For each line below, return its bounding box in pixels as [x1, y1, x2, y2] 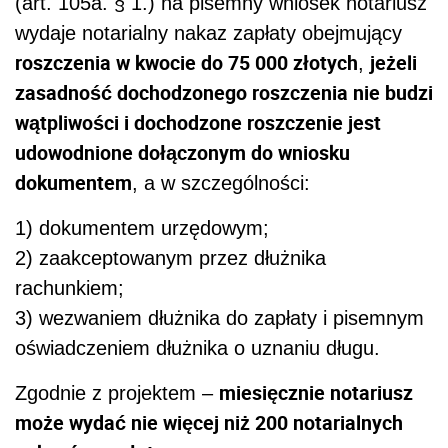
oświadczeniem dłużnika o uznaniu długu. [15, 337, 380, 360]
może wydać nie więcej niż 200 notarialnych [15, 409, 403, 437]
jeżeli [370, 49, 417, 77]
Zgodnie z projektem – [15, 382, 219, 405]
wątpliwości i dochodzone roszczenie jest [15, 109, 381, 137]
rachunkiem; [15, 277, 124, 300]
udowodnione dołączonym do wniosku [15, 139, 350, 167]
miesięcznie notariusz [219, 379, 413, 407]
